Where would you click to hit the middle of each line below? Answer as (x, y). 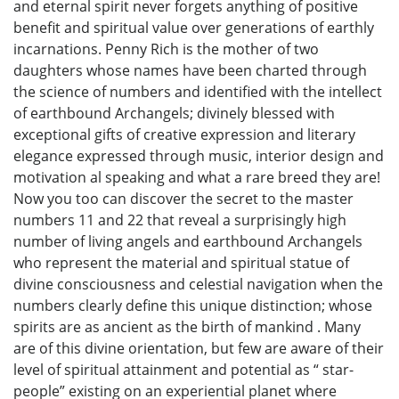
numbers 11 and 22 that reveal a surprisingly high (180, 220)
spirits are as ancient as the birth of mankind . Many (187, 327)
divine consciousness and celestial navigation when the (198, 285)
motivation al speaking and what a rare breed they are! (197, 178)
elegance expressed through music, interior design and (199, 156)
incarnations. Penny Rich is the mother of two (166, 49)
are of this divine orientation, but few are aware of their (199, 349)
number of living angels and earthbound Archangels (188, 242)
